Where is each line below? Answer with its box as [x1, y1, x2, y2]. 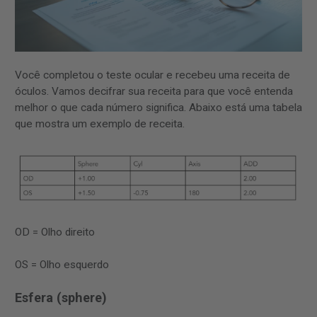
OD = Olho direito [15, 225, 95, 238]
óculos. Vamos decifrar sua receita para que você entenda [15, 84, 293, 98]
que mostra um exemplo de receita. [15, 117, 185, 130]
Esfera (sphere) [15, 290, 107, 306]
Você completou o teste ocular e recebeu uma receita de [15, 68, 290, 81]
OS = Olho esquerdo [15, 258, 109, 272]
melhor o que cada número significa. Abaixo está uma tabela [15, 100, 302, 114]
